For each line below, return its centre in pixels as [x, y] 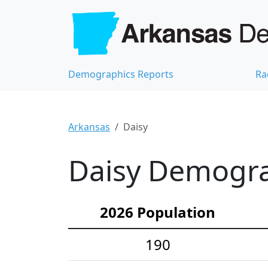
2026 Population [158, 212]
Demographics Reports [121, 74]
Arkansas [89, 127]
